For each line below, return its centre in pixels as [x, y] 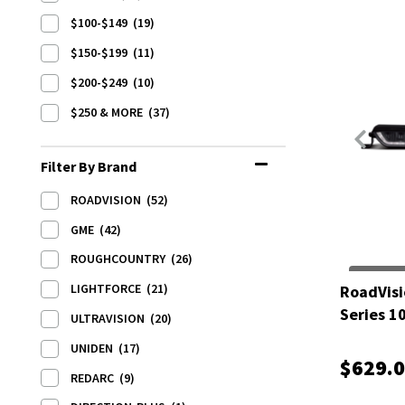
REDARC [95, 377]
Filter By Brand [89, 166]
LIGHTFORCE [108, 289]
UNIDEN [94, 348]
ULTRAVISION [110, 318]
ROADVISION [108, 199]
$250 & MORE [109, 112]
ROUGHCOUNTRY [121, 259]
